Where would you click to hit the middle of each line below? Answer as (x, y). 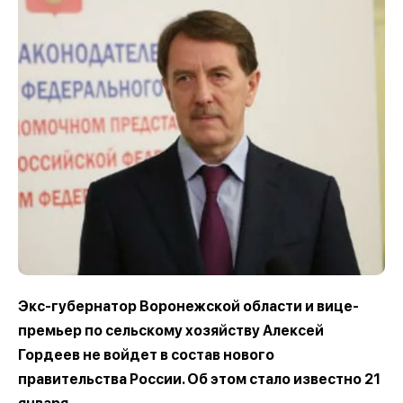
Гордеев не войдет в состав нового (146, 355)
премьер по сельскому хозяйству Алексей (171, 331)
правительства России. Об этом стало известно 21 (199, 380)
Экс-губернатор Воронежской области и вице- (188, 307)
